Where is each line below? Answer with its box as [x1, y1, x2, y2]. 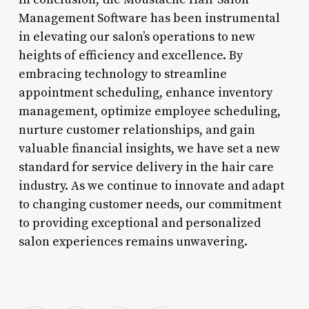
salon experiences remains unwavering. [18, 233, 248, 250]
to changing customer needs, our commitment [18, 196, 281, 212]
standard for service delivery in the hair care [18, 159, 274, 175]
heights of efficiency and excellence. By [18, 47, 243, 63]
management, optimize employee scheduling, [18, 103, 281, 119]
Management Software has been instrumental [18, 10, 280, 26]
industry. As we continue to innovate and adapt [18, 177, 284, 194]
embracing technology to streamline [18, 66, 227, 82]
